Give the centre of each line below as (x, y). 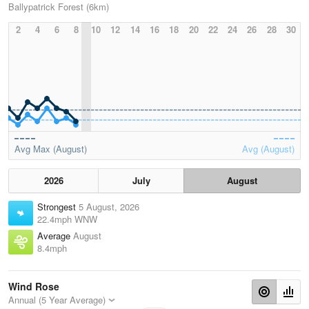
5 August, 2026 (109, 207)
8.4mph (52, 248)
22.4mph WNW (67, 219)
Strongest (58, 207)
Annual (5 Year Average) (57, 300)
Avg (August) (268, 149)
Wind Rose (34, 287)
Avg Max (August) (51, 149)
